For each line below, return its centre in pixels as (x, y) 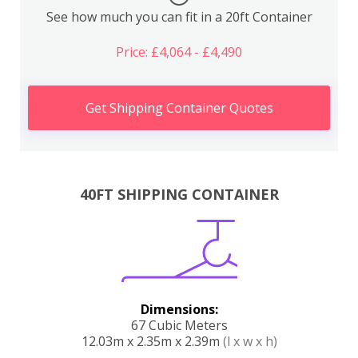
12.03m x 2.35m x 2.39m (152, 342)
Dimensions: (179, 310)
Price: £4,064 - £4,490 (179, 52)
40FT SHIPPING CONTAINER (179, 195)
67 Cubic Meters (179, 326)
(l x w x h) (250, 342)
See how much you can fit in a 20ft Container (179, 16)
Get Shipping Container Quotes (179, 107)
